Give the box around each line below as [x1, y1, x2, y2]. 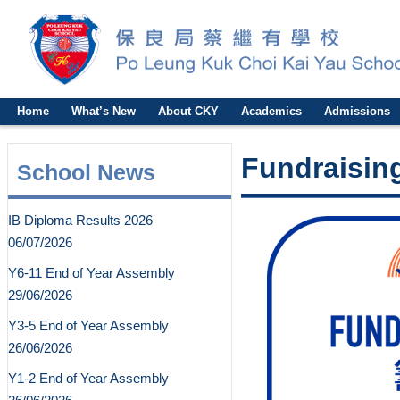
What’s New [71, 104, 136, 118]
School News [17, 160, 155, 185]
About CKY [158, 104, 219, 118]
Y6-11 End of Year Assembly [8, 264, 175, 280]
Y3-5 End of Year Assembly [8, 317, 169, 333]
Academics [241, 104, 302, 118]
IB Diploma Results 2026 [8, 212, 153, 228]
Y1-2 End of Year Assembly [8, 370, 169, 386]
